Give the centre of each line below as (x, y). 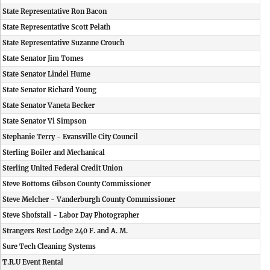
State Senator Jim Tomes (43, 58)
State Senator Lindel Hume (46, 74)
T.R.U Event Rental (33, 262)
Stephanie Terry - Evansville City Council (70, 137)
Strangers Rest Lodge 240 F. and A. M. (65, 231)
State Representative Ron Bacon (55, 11)
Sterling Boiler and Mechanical (54, 152)
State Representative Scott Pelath (56, 27)
